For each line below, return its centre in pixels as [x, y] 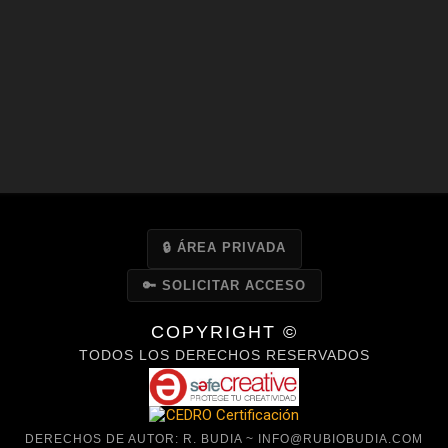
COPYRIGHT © [224, 331]
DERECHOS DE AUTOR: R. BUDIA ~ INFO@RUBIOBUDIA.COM [224, 439]
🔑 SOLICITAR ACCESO [224, 285]
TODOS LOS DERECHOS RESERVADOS [224, 355]
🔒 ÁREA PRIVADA [224, 247]
